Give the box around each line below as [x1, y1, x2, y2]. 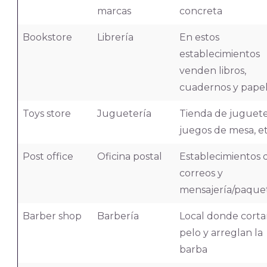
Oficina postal [97, 151, 162, 162]
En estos [179, 32, 219, 43]
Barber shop [22, 210, 82, 222]
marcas [97, 5, 131, 17]
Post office [22, 151, 73, 162]
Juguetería [97, 108, 151, 119]
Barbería [97, 210, 139, 222]
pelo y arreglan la [179, 227, 263, 238]
